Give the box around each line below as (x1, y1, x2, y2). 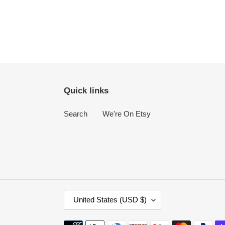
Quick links (64, 85, 108, 95)
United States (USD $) (73, 195, 147, 204)
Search (64, 109, 87, 118)
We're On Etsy (102, 109, 151, 118)
